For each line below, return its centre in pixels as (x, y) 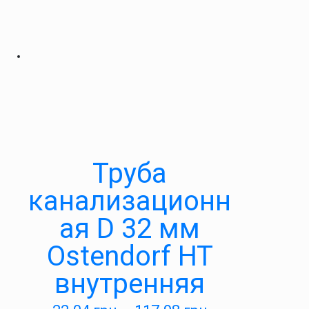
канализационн (130, 201)
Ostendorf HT (130, 256)
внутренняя (130, 284)
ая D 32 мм (130, 229)
